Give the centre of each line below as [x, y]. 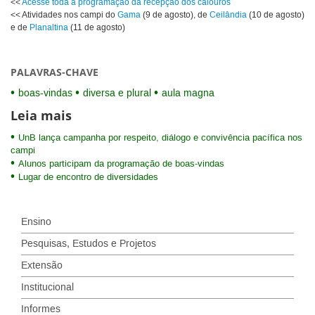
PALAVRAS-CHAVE [54, 72]
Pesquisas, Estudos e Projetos [89, 244]
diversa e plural [117, 93]
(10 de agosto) [276, 15]
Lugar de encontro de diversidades [88, 177]
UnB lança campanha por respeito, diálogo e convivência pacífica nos [160, 137]
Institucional [47, 287]
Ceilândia [228, 15]
